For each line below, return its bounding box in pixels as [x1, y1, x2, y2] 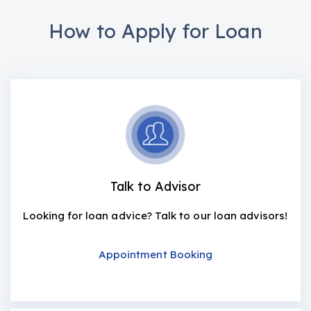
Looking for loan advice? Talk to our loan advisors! [23, 209, 288, 222]
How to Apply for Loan [49, 19, 262, 43]
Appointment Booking [98, 248, 213, 261]
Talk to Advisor [110, 178, 201, 194]
